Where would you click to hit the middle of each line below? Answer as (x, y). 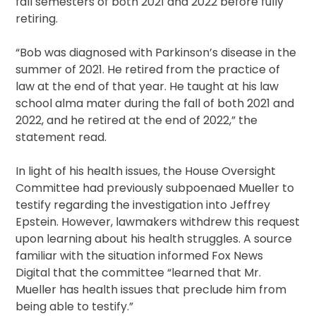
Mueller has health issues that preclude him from (151, 290)
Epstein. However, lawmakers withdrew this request (158, 222)
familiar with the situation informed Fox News (140, 256)
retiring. (37, 19)
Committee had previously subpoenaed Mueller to (155, 188)
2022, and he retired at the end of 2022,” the (137, 121)
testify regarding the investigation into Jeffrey (143, 205)
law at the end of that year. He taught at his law (147, 87)
